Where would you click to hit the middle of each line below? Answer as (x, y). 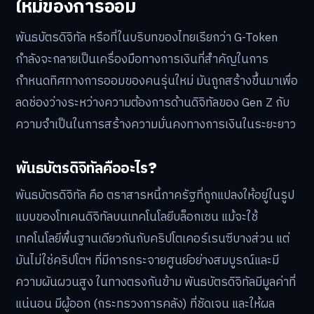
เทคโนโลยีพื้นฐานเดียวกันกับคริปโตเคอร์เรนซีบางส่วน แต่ (152, 239)
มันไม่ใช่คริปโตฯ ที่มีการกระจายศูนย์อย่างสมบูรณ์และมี (147, 260)
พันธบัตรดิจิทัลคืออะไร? (86, 169)
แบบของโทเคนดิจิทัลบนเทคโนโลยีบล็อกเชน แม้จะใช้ (137, 217)
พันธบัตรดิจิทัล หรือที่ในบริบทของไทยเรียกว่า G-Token (147, 37)
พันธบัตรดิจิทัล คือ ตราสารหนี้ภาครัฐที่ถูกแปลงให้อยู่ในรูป (155, 195)
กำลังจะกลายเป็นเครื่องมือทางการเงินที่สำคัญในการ (142, 59)
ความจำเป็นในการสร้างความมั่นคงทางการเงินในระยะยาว (156, 124)
